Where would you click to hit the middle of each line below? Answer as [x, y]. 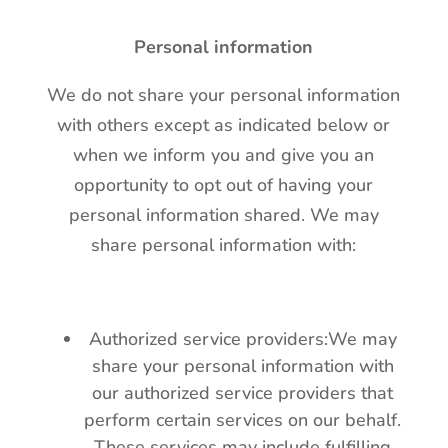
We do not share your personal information [224, 95]
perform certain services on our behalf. [243, 420]
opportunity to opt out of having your [224, 185]
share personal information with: [224, 245]
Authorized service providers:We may [242, 339]
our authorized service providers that [243, 393]
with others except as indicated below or [224, 125]
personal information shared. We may [223, 215]
